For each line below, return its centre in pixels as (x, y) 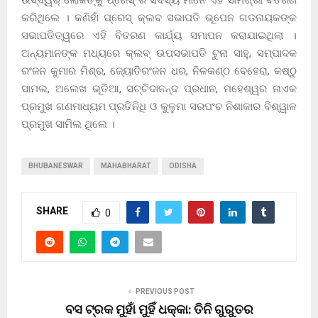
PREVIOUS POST (165, 291)
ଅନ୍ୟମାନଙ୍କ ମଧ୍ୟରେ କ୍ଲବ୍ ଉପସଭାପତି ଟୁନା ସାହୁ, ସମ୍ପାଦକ (159, 53)
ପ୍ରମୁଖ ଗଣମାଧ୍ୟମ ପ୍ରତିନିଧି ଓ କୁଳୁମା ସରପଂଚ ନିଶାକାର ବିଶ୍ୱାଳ (159, 106)
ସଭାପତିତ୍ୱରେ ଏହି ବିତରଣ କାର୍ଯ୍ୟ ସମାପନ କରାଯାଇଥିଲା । (159, 35)
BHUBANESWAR (56, 165)
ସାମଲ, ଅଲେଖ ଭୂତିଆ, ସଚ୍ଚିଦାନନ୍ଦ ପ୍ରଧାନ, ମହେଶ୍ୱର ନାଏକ (159, 88)
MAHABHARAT (126, 165)
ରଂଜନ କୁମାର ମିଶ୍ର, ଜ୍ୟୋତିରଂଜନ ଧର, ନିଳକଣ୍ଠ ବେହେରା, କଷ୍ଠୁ (159, 71)
